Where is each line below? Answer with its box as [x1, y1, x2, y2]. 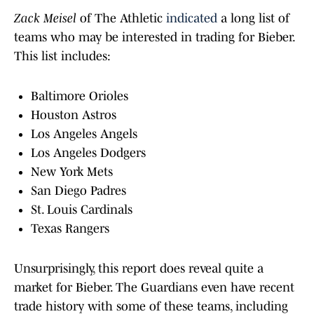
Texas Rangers [31, 221, 109, 236]
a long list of [217, 11, 289, 26]
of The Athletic [76, 11, 166, 26]
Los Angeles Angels [31, 127, 137, 142]
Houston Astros [31, 108, 116, 123]
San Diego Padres [31, 184, 126, 198]
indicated [166, 11, 217, 26]
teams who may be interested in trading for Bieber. [14, 30, 294, 45]
